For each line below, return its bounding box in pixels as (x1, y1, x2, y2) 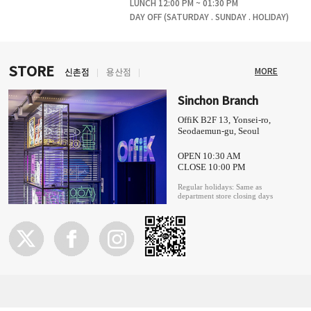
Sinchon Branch (178, 95, 258, 108)
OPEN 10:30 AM (178, 151, 241, 161)
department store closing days (178, 192, 273, 200)
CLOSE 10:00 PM (178, 162, 246, 172)
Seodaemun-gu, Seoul (178, 126, 260, 136)
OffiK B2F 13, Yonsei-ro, (178, 115, 271, 125)
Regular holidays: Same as (178, 183, 262, 191)
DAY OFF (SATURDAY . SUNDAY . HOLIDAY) (130, 12, 289, 22)
